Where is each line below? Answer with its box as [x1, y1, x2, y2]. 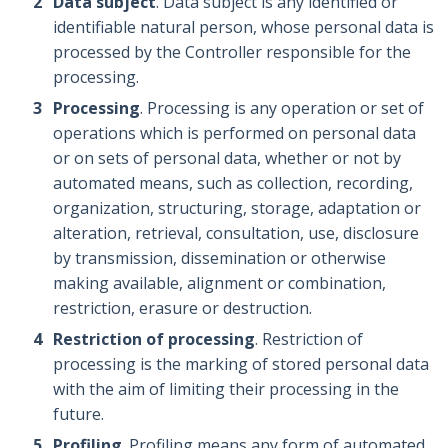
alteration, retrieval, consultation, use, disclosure [53, 221, 420, 244]
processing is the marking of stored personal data [53, 352, 430, 375]
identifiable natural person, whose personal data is [53, 15, 435, 38]
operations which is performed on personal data [53, 121, 417, 144]
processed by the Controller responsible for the [53, 40, 412, 63]
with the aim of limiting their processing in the [53, 377, 400, 400]
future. [53, 402, 105, 425]
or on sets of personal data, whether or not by [53, 146, 402, 169]
